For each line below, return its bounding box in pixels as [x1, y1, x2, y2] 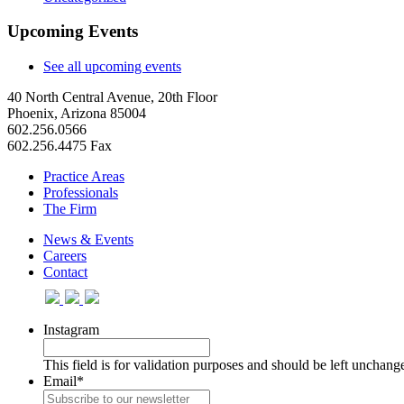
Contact [43, 264, 87, 280]
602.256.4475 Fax [7, 138, 112, 154]
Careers [43, 248, 87, 264]
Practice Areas [43, 169, 124, 185]
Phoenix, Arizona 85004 [7, 106, 146, 122]
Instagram [43, 322, 99, 338]
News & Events [43, 232, 133, 248]
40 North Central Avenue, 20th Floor [7, 89, 217, 106]
